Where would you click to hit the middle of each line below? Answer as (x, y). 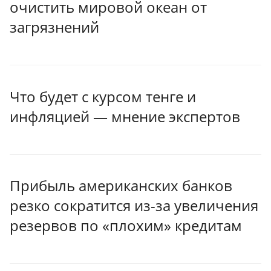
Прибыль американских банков (121, 186)
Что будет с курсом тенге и (103, 96)
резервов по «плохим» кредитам (126, 226)
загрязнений (54, 27)
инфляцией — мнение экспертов (125, 116)
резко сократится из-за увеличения (134, 206)
